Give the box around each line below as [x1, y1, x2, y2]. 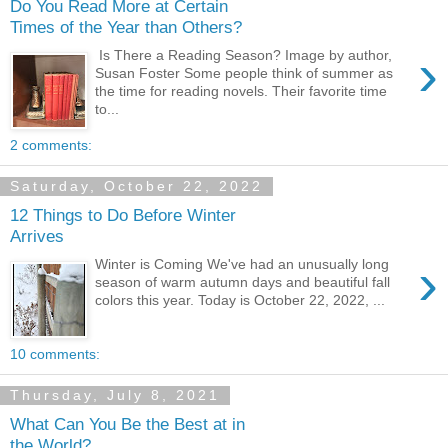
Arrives [10, 225, 64, 246]
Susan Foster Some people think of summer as [95, 65, 394, 82]
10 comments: [10, 346, 100, 363]
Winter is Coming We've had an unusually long [95, 256, 390, 273]
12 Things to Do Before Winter [10, 204, 236, 225]
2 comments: [10, 137, 92, 154]
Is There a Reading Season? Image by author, [95, 47, 393, 64]
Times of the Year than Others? [10, 16, 242, 37]
